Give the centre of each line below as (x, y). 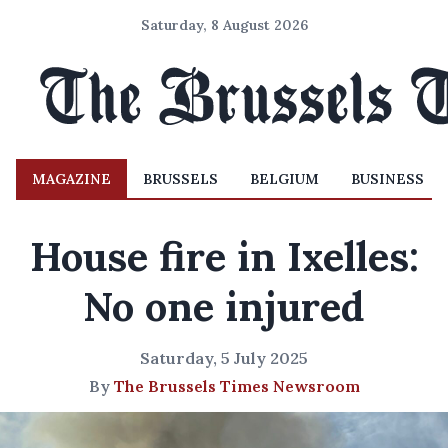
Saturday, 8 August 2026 (224, 25)
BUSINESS (387, 179)
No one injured (224, 306)
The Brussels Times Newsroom (236, 386)
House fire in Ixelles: (224, 256)
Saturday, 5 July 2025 (224, 358)
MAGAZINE (71, 179)
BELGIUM (284, 179)
